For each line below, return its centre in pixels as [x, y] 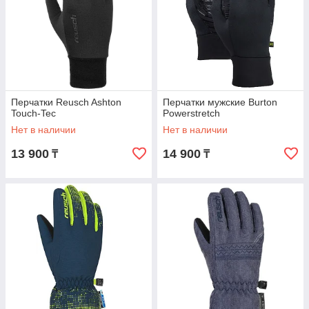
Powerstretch [191, 113]
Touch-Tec [33, 113]
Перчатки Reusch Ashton [66, 102]
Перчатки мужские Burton [220, 102]
